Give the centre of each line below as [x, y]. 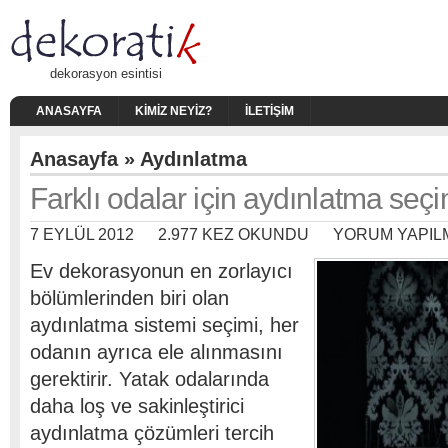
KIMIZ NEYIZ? [173, 111]
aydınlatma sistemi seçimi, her [164, 325]
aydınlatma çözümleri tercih [152, 433]
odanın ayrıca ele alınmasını [156, 352]
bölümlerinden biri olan [129, 298]
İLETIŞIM [269, 111]
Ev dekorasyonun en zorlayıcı [161, 271]
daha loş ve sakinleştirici [137, 406]
